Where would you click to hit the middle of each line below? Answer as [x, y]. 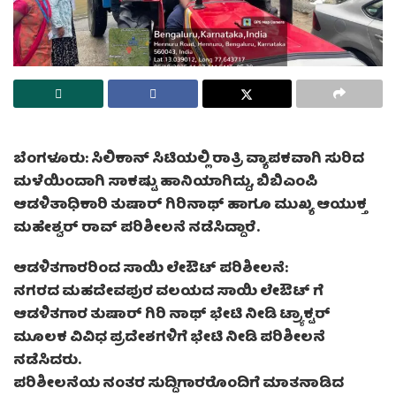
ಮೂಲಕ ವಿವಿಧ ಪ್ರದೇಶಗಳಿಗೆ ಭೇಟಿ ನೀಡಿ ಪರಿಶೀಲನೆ [169, 339]
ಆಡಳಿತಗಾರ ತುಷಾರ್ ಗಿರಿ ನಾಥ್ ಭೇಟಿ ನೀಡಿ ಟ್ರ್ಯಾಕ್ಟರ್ [172, 316]
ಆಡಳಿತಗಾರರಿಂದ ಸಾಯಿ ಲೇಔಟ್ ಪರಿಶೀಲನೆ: [151, 270]
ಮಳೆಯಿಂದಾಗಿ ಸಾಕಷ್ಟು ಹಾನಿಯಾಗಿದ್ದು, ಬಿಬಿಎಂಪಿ [165, 183]
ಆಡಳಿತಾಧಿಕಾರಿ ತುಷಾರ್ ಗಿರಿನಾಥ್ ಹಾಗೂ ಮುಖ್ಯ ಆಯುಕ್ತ [190, 206]
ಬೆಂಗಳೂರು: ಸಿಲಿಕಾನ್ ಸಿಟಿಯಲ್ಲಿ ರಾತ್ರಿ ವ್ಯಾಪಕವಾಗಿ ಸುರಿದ [189, 160]
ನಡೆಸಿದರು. [47, 362]
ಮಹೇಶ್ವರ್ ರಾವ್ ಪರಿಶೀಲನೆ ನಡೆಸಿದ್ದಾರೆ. [137, 229]
